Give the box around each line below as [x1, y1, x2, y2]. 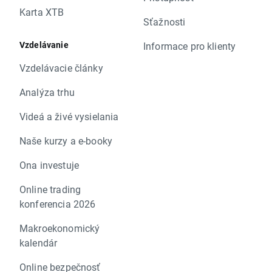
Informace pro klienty [143, 39, 236, 53]
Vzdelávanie [19, 39, 69, 51]
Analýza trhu [19, 86, 75, 99]
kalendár [19, 236, 58, 250]
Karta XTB [19, 5, 64, 19]
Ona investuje [19, 158, 79, 172]
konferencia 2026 [19, 197, 96, 211]
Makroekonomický [19, 222, 100, 235]
